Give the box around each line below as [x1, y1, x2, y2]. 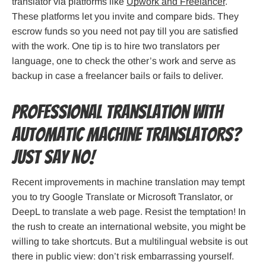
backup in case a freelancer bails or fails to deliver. [12, 71, 223, 81]
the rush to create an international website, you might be [12, 221, 246, 232]
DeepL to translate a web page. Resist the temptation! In [12, 207, 246, 217]
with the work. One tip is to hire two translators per [12, 41, 220, 52]
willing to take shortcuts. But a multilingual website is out [12, 236, 248, 247]
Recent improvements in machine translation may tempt [12, 177, 245, 188]
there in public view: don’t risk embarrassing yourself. [12, 251, 234, 262]
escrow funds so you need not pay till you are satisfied [12, 26, 238, 37]
